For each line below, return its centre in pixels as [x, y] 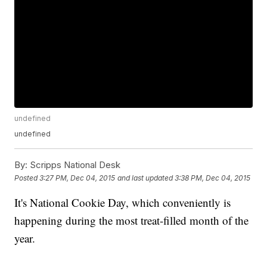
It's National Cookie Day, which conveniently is [123, 203]
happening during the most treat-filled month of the [132, 221]
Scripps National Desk [74, 165]
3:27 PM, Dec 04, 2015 [77, 178]
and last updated [145, 178]
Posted [27, 178]
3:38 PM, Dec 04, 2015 [213, 178]
